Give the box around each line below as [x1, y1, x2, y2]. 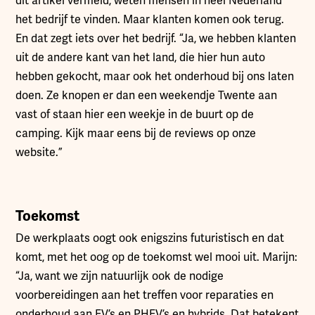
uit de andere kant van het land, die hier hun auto [15, 50, 266, 65]
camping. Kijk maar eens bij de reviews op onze [15, 126, 257, 141]
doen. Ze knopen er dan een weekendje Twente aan [15, 88, 278, 103]
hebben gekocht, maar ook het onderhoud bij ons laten [15, 69, 295, 84]
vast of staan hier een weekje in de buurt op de [15, 107, 255, 122]
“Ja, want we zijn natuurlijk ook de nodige [15, 269, 224, 283]
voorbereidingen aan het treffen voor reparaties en [15, 288, 274, 302]
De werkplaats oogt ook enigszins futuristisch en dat [15, 231, 285, 245]
